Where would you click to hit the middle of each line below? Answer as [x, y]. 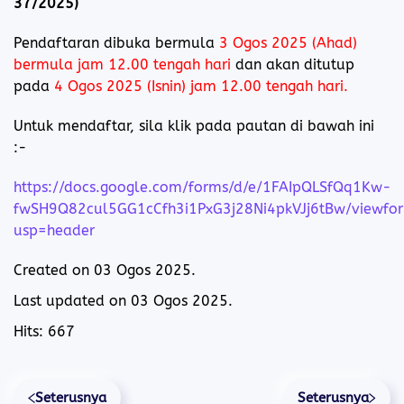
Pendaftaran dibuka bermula [116, 43]
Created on [54, 271]
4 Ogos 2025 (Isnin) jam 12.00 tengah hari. [201, 87]
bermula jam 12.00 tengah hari [122, 65]
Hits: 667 [44, 332]
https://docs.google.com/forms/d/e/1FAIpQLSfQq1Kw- [202, 188]
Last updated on [72, 301]
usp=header [54, 231]
